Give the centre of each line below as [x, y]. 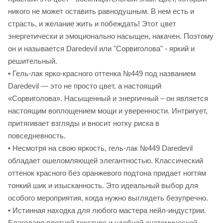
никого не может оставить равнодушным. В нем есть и [101, 11]
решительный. [33, 61]
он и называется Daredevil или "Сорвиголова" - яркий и [101, 49]
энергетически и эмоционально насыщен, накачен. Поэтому [111, 36]
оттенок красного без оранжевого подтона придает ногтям [107, 173]
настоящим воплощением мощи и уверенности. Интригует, [108, 111]
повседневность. [37, 136]
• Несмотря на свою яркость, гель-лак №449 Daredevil [100, 148]
